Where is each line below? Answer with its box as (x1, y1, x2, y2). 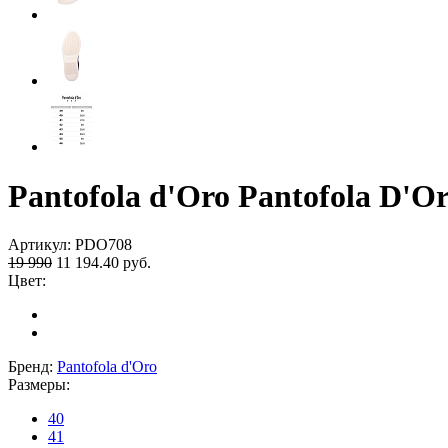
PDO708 (71, 236, 132, 254)
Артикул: (8, 236, 71, 254)
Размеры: (8, 376, 70, 394)
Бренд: (8, 358, 57, 376)
